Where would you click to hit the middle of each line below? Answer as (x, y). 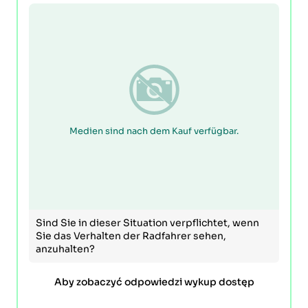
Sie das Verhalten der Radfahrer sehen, (131, 236)
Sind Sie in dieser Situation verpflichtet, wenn (147, 223)
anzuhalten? (65, 249)
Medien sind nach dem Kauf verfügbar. (154, 131)
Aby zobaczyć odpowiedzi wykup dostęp (154, 282)
